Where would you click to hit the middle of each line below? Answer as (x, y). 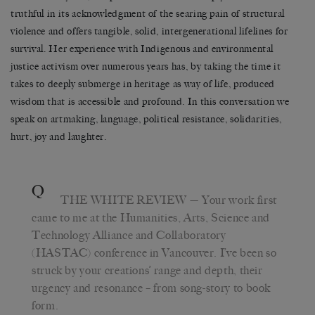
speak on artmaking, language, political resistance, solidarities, (146, 119)
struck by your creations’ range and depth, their (147, 270)
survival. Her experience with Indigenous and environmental (142, 49)
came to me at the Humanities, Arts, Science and (151, 217)
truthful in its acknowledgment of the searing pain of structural (148, 13)
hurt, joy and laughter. (59, 136)
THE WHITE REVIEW (124, 200)
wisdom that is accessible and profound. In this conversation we (150, 101)
